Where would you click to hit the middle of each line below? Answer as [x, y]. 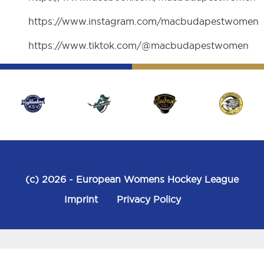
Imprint [81, 199]
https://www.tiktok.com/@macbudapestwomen [139, 46]
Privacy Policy [149, 199]
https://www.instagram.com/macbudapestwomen [144, 22]
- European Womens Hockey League [152, 179]
